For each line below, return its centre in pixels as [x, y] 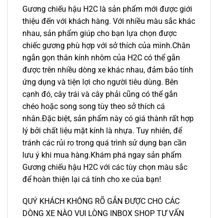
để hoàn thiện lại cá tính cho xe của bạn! [92, 179]
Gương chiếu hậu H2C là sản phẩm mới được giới [107, 9]
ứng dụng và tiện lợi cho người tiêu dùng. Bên [100, 82]
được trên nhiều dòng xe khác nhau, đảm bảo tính [108, 70]
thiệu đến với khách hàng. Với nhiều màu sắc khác [109, 21]
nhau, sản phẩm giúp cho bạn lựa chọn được [100, 33]
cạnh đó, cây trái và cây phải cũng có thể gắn [100, 94]
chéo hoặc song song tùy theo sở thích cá [94, 106]
